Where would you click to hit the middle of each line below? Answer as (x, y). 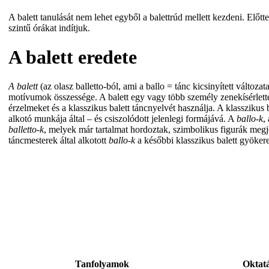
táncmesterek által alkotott (59, 141)
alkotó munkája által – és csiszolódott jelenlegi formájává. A (122, 119)
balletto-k (26, 130)
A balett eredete (73, 57)
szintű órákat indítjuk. (49, 28)
